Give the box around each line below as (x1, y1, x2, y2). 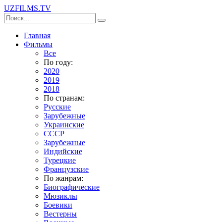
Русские (44, 103, 71, 111)
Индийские (44, 147, 82, 156)
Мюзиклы (44, 192, 77, 200)
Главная (24, 31, 51, 40)
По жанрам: (44, 174, 83, 182)
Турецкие (44, 156, 76, 165)
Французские (44, 165, 89, 173)
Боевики (44, 201, 72, 209)
